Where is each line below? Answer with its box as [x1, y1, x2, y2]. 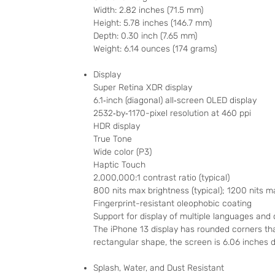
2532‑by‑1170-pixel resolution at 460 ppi [93, 108, 251, 119]
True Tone [93, 134, 132, 145]
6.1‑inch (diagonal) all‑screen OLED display [93, 95, 257, 106]
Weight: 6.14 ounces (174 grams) [93, 44, 217, 55]
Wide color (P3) [93, 147, 152, 158]
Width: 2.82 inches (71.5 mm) [93, 5, 203, 16]
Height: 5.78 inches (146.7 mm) [93, 18, 212, 29]
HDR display [93, 121, 140, 132]
